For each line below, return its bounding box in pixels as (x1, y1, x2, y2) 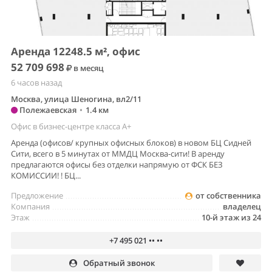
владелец (223, 201, 261, 212)
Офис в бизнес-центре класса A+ (11, 121, 131, 132)
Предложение (11, 190, 63, 202)
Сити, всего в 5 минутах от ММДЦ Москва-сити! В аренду (11, 148, 225, 160)
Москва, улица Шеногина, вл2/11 (11, 93, 141, 105)
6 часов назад (11, 77, 62, 89)
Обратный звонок (83, 257, 155, 269)
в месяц (72, 63, 104, 74)
